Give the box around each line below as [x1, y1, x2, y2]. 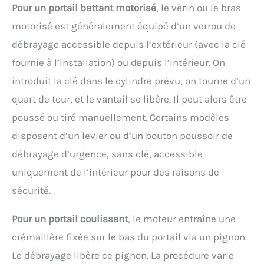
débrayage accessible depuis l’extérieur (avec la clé [12, 38, 246, 51]
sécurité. [12, 184, 51, 197]
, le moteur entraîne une [128, 213, 236, 225]
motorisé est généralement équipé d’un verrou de [12, 20, 236, 32]
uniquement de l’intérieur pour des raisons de [12, 166, 219, 179]
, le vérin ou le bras [156, 2, 241, 14]
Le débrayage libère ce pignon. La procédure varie [12, 249, 234, 262]
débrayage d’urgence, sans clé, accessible [12, 148, 203, 160]
